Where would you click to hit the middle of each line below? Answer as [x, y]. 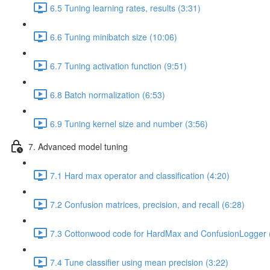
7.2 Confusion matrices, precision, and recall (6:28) [147, 204]
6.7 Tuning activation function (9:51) [118, 65]
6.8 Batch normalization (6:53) [108, 94]
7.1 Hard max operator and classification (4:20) [140, 175]
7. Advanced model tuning [78, 146]
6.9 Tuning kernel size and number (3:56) [129, 123]
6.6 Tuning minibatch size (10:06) [114, 36]
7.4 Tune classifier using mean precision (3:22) [139, 262]
